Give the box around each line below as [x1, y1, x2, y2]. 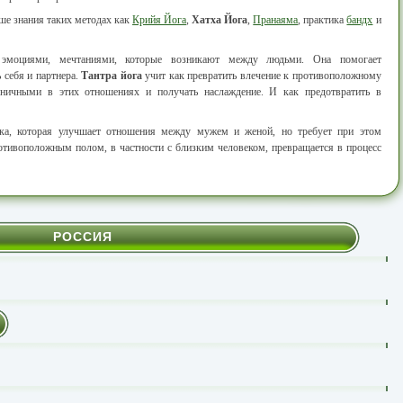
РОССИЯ [52, 228, 112, 244]
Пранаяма [253, 13, 299, 26]
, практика [298, 13, 347, 26]
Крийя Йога [132, 13, 187, 26]
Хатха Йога [192, 13, 248, 26]
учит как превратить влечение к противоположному [141, 68, 381, 82]
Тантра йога [81, 68, 142, 82]
